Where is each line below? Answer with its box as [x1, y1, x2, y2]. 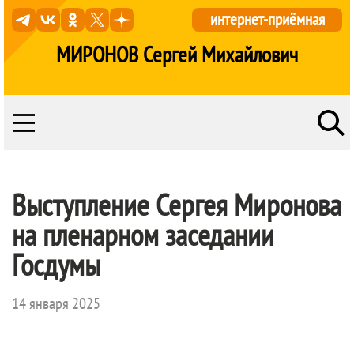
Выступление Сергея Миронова [12, 185, 341, 224]
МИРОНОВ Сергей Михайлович [56, 40, 298, 69]
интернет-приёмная [209, 9, 325, 30]
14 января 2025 [12, 293, 100, 314]
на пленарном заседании [12, 215, 274, 254]
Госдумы [12, 245, 100, 284]
